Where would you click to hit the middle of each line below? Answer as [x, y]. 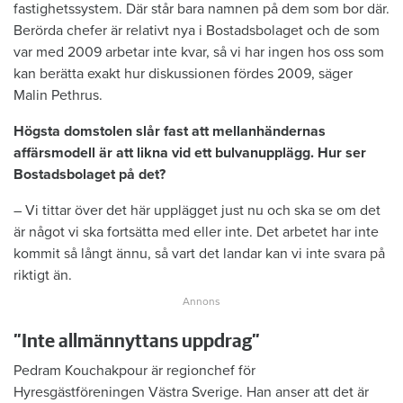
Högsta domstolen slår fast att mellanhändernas [170, 132]
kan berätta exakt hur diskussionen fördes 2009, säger [183, 74]
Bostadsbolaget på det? [90, 175]
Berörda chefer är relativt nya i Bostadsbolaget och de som [197, 31]
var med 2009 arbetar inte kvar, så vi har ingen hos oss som [199, 53]
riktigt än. [43, 276]
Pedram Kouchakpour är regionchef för [134, 371]
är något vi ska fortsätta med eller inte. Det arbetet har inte [196, 233]
